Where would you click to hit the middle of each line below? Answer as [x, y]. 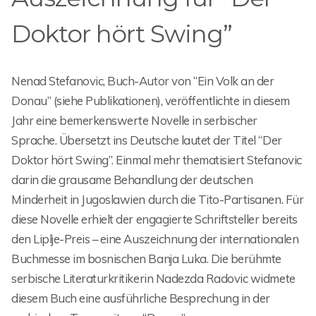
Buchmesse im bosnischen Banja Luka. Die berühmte [146, 259]
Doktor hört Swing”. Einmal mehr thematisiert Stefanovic [157, 160]
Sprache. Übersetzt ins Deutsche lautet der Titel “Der [147, 140]
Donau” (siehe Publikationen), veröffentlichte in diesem [151, 101]
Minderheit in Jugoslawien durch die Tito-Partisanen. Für [158, 200]
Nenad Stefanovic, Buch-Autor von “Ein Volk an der [143, 81]
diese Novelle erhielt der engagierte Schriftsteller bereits [154, 219]
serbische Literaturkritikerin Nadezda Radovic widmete [153, 279]
